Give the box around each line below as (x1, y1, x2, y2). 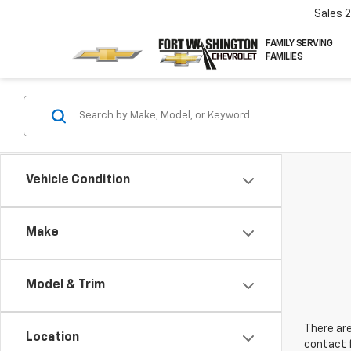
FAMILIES (266, 52, 303, 62)
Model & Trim (26, 279, 105, 291)
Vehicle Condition (26, 174, 130, 186)
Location (26, 331, 79, 344)
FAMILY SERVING (266, 38, 333, 49)
